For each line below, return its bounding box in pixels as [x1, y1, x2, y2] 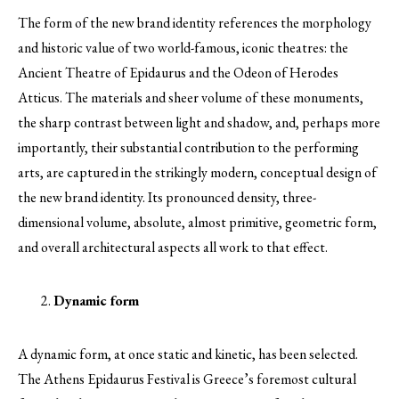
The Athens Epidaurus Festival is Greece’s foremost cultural [18, 370, 356, 389]
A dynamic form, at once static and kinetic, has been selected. [18, 345, 358, 364]
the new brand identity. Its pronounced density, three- [18, 188, 316, 208]
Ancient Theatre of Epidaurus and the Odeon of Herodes [18, 63, 338, 83]
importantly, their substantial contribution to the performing [18, 138, 359, 158]
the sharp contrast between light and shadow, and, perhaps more [18, 113, 380, 133]
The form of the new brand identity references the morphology [18, 13, 371, 33]
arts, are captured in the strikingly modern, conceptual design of [18, 163, 377, 183]
